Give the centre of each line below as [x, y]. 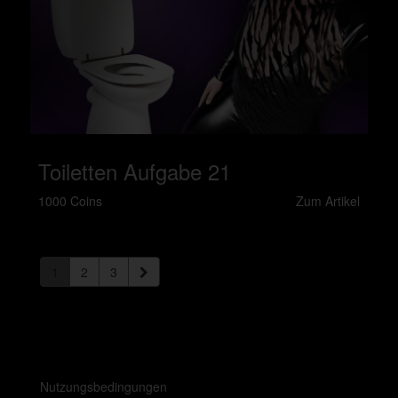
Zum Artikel [328, 201]
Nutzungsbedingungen [103, 386]
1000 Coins [70, 201]
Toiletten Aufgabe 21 [135, 171]
